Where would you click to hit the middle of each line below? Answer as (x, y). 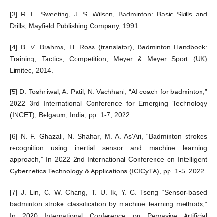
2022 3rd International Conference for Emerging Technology (108, 103)
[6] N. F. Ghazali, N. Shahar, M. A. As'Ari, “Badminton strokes (108, 136)
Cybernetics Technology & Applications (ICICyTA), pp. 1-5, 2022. (108, 171)
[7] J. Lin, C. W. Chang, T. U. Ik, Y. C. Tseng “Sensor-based (108, 193)
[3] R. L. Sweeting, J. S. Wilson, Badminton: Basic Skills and (108, 14)
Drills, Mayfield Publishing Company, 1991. (75, 26)
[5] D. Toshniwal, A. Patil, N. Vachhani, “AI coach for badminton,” (108, 92)
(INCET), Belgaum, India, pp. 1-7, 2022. (70, 115)
